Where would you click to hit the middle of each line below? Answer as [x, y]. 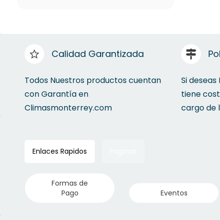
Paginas [123, 151]
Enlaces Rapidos [60, 151]
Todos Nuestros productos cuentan [93, 80]
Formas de [70, 183]
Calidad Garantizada [98, 54]
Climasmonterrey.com [69, 108]
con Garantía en [56, 94]
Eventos [174, 193]
